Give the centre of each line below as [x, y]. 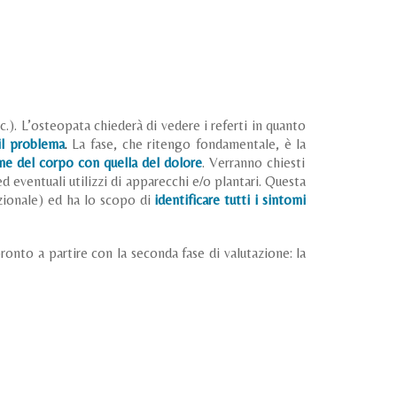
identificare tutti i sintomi [230, 200]
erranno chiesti [262, 163]
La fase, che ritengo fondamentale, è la [189, 144]
